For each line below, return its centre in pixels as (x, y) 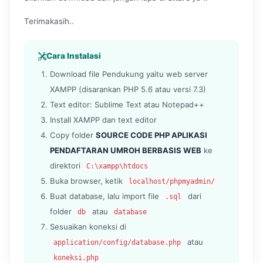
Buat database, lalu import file (106, 196)
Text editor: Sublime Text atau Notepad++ (127, 105)
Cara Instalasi (74, 56)
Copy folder (73, 135)
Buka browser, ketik (87, 181)
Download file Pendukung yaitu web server (129, 74)
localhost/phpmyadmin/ (172, 182)
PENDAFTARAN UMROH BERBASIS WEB (126, 151)
